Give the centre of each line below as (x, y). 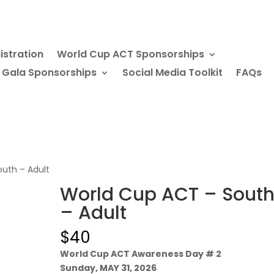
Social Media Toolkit (172, 72)
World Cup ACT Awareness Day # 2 (141, 254)
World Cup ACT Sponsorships (131, 54)
